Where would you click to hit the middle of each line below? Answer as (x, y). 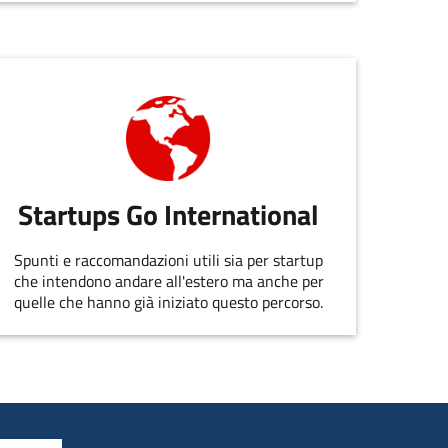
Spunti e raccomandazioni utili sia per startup (169, 259)
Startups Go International (169, 215)
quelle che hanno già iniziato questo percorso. (169, 301)
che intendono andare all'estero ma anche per (168, 280)
